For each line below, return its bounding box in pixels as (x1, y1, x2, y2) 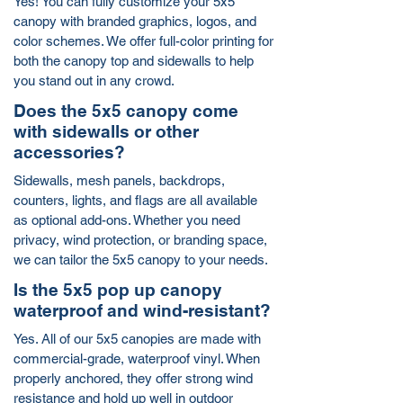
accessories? (13, 142, 125, 162)
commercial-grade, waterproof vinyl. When (13, 351, 260, 366)
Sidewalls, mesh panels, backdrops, (13, 173, 225, 188)
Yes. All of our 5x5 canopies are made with (13, 331, 261, 346)
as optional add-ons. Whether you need (13, 212, 240, 228)
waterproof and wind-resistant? (13, 300, 271, 320)
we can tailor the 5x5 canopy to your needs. (13, 252, 268, 267)
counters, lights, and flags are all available (13, 193, 257, 208)
